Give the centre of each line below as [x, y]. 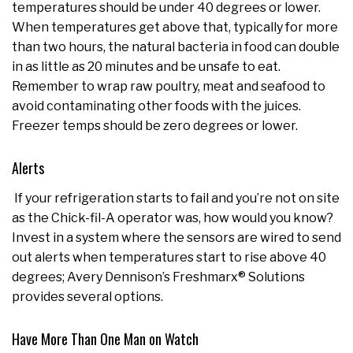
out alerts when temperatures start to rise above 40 [169, 258]
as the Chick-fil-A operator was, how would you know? [173, 218]
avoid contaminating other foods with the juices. [156, 106]
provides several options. [87, 297]
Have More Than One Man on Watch [105, 339]
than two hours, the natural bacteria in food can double [176, 47]
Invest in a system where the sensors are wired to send [176, 238]
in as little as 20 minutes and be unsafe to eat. [146, 67]
